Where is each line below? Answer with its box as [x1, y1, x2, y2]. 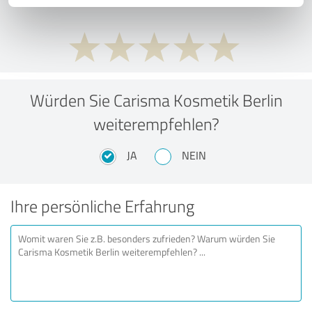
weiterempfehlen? [93, 111, 219, 135]
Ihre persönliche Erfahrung [10, 194, 194, 217]
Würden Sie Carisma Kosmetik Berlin [29, 88, 283, 111]
